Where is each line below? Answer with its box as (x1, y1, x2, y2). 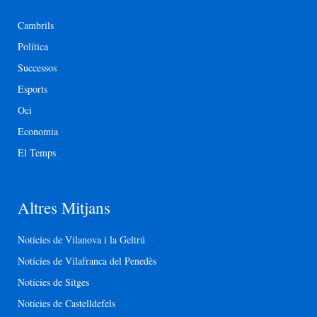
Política (18, 40, 48, 54)
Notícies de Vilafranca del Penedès (18, 254, 156, 268)
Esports (18, 82, 47, 96)
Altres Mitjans (18, 197, 110, 219)
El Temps (18, 146, 56, 160)
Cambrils (18, 18, 54, 33)
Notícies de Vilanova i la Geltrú (18, 233, 145, 247)
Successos (18, 61, 57, 75)
